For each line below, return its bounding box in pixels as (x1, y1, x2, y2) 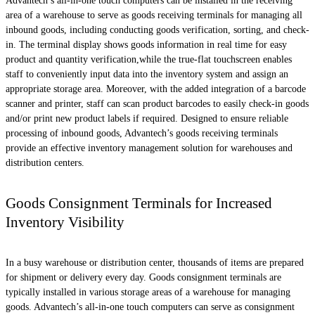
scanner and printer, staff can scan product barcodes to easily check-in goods (6, 98, 309, 109)
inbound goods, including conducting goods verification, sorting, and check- (6, 24, 309, 35)
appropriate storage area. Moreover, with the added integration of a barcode (6, 83, 306, 94)
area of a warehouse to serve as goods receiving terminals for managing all (6, 9, 302, 20)
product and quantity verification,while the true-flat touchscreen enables (6, 53, 292, 65)
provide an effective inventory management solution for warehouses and (6, 142, 292, 153)
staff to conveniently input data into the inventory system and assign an (6, 68, 288, 79)
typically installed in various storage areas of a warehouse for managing (6, 287, 290, 298)
